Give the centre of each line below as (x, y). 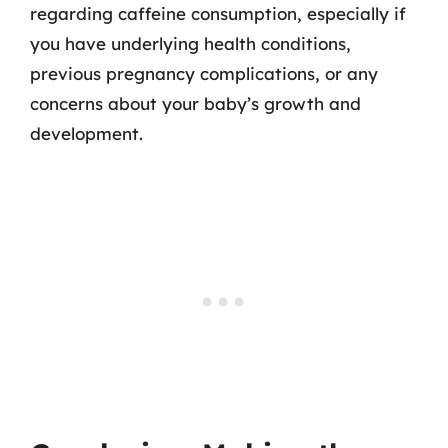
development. (86, 133)
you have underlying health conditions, (190, 43)
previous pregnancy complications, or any (204, 73)
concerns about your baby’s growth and (195, 103)
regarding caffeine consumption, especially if (218, 13)
